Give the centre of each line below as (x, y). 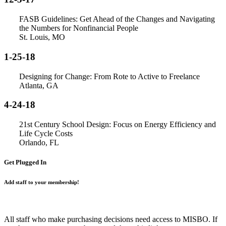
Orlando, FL (39, 142)
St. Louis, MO (42, 37)
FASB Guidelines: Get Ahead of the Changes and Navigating (117, 19)
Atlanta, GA (39, 85)
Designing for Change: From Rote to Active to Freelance (109, 76)
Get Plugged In (25, 162)
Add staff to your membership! (42, 182)
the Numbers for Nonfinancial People (79, 28)
